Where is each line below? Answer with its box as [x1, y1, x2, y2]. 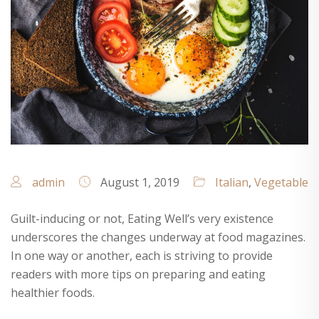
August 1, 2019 [98, 174, 179, 191]
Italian [215, 174, 249, 191]
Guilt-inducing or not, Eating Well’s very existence [11, 211, 273, 227]
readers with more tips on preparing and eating [11, 266, 266, 283]
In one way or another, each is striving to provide [11, 248, 273, 264]
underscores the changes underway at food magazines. [11, 229, 305, 246]
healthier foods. [11, 285, 95, 301]
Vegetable [254, 174, 308, 191]
